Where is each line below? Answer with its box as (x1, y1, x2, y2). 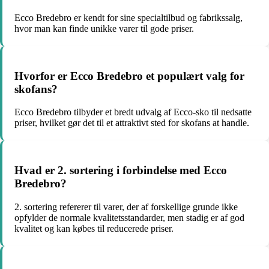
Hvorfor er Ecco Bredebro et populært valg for (14, 69, 244, 82)
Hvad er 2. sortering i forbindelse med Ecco (14, 164, 227, 177)
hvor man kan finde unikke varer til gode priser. (14, 23, 194, 34)
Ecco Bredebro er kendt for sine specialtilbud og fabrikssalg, (14, 12, 243, 23)
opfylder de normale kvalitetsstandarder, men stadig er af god (14, 212, 244, 223)
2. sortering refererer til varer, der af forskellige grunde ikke (14, 201, 238, 212)
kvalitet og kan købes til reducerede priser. (14, 223, 174, 234)
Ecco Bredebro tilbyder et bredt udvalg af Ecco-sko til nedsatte (14, 107, 252, 118)
